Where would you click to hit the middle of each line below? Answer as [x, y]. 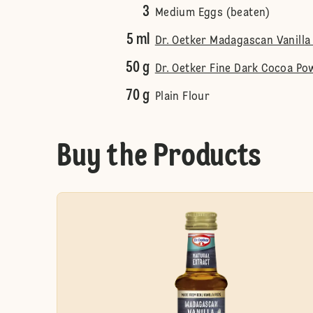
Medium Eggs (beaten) [212, 13]
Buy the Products [159, 157]
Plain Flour [182, 97]
